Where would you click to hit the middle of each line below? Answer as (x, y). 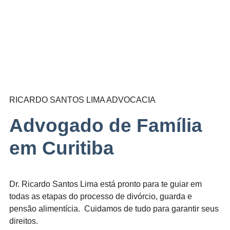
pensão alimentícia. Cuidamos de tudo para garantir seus (114, 209)
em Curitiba (62, 148)
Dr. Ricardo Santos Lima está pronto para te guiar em (106, 184)
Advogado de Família (106, 126)
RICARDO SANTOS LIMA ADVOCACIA (82, 100)
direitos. (24, 221)
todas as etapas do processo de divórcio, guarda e (101, 197)
